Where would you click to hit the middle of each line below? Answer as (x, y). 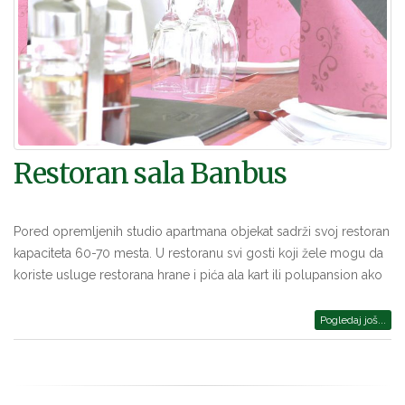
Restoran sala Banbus (150, 174)
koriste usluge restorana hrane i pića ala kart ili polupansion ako (198, 275)
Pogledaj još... (353, 320)
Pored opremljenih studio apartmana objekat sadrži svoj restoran (202, 232)
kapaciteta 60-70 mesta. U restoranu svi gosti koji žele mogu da (198, 254)
